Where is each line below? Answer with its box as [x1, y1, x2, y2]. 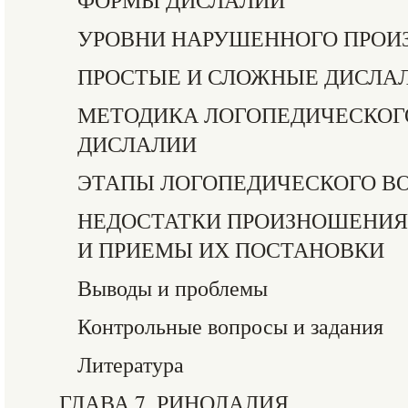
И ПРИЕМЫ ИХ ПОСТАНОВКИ [77, 235, 384, 264]
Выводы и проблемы [77, 273, 268, 302]
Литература [77, 350, 184, 379]
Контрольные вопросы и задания [77, 311, 383, 341]
